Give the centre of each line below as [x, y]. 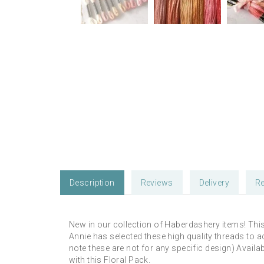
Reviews [157, 183]
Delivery [214, 183]
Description [92, 183]
